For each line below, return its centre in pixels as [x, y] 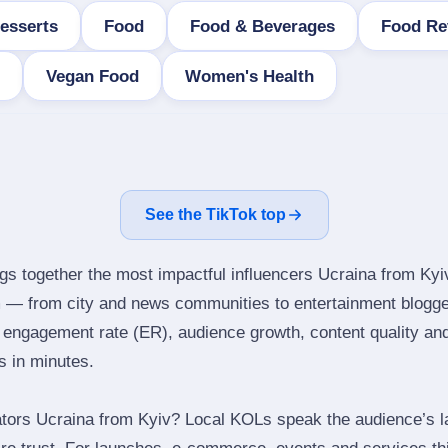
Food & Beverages [262, 26]
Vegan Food [92, 76]
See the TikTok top [215, 214]
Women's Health [249, 76]
